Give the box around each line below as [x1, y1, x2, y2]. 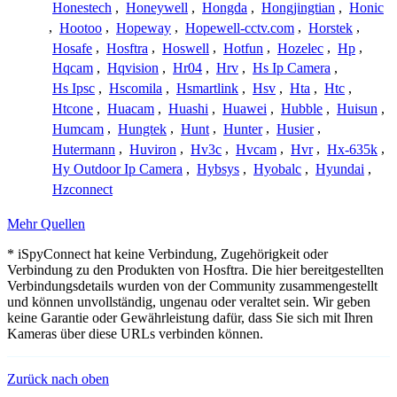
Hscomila [109, 81, 162, 97]
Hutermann [52, 141, 115, 157]
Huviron [129, 141, 176, 157]
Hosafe [52, 40, 92, 56]
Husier [276, 121, 314, 136]
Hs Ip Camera [253, 60, 331, 76]
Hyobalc [253, 161, 301, 177]
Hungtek [118, 121, 167, 136]
